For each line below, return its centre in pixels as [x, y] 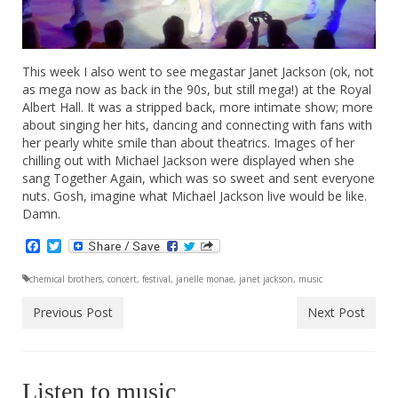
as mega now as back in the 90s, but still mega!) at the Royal [197, 89]
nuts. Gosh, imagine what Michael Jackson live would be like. [195, 195]
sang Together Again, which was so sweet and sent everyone [199, 178]
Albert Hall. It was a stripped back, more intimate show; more [198, 107]
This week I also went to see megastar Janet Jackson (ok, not [198, 71]
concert [122, 279]
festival [156, 279]
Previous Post [73, 312]
